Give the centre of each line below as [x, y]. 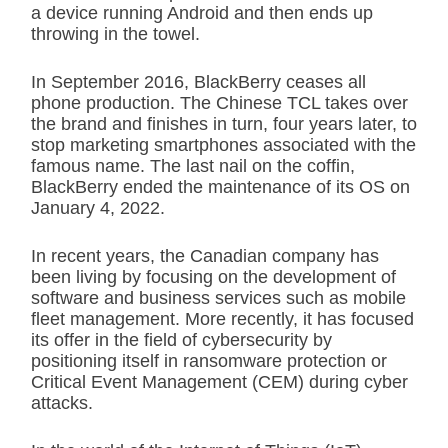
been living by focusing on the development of [213, 277]
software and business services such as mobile [218, 298]
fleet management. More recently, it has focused [222, 319]
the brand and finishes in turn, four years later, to [224, 124]
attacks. [62, 403]
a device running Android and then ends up [202, 13]
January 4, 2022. [98, 208]
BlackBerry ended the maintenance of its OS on [220, 187]
